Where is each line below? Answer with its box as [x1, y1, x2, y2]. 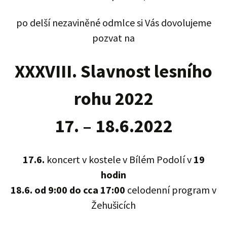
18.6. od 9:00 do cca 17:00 [11, 183, 125, 197]
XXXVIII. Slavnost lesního [15, 60, 212, 83]
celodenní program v [125, 183, 216, 197]
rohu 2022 [73, 87, 154, 110]
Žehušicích [91, 199, 136, 212]
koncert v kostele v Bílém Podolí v [46, 153, 194, 166]
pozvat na [92, 31, 135, 45]
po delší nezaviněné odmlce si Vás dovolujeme [16, 16, 211, 29]
